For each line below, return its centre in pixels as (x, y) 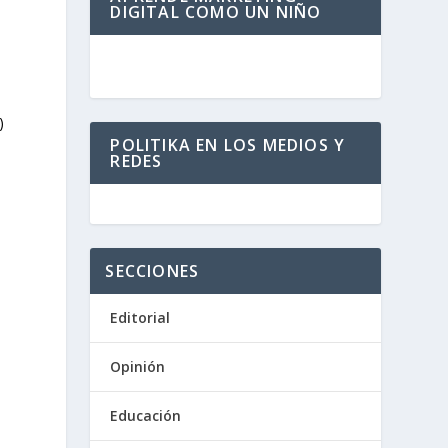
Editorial (140, 317)
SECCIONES (152, 271)
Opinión (138, 366)
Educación (146, 415)
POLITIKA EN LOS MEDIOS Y (228, 145)
